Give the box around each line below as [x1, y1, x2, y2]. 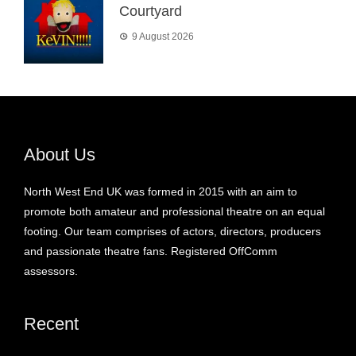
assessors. [24, 265, 78, 278]
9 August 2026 [132, 31, 194, 43]
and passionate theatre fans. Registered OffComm [24, 245, 277, 258]
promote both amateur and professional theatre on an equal [24, 205, 325, 219]
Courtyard [119, 3, 182, 20]
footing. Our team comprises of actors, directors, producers [24, 225, 321, 238]
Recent [24, 314, 79, 335]
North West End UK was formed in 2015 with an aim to [24, 185, 297, 199]
